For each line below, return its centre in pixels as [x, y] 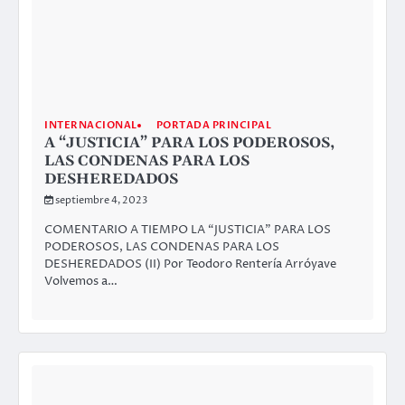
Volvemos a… [81, 282]
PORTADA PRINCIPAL [213, 126]
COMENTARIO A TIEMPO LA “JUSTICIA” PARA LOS [188, 230]
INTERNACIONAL [91, 126]
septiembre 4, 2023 [101, 201]
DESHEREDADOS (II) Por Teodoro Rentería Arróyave [190, 264]
